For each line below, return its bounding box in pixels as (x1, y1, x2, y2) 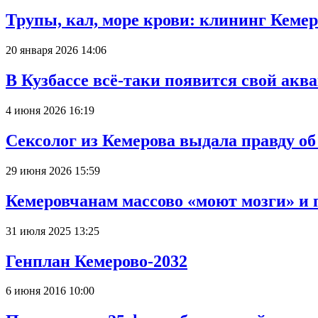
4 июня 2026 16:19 (6, 104, 94, 116)
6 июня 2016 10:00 (6, 285, 94, 297)
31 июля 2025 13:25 (6, 224, 99, 237)
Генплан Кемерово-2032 (6, 251, 187, 270)
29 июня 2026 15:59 (6, 164, 100, 177)
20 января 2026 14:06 (6, 44, 106, 57)
